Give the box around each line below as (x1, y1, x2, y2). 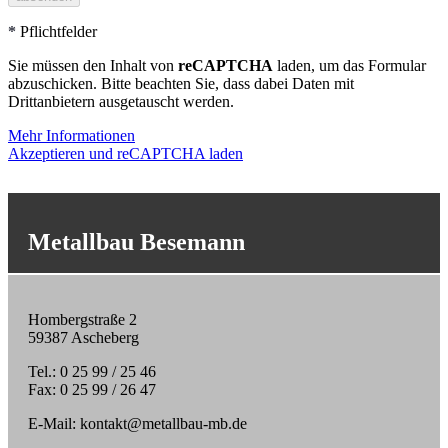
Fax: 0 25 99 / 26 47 (28, 381, 156, 399)
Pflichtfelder (16, 23, 97, 41)
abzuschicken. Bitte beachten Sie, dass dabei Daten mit (8, 75, 354, 93)
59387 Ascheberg (28, 329, 139, 347)
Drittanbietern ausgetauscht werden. (8, 93, 234, 111)
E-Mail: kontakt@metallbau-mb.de (28, 415, 247, 433)
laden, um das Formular (273, 57, 426, 75)
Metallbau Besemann (28, 229, 245, 256)
